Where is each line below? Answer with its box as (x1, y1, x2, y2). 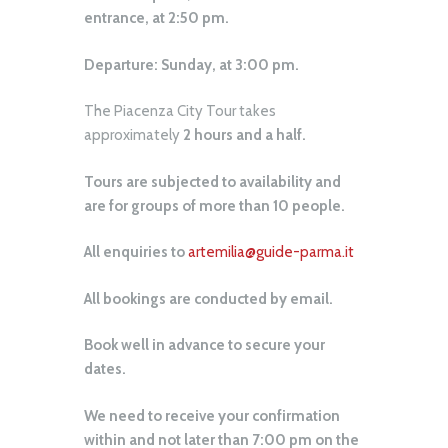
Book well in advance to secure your (84, 336, 325, 355)
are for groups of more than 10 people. (84, 196, 345, 215)
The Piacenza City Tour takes (84, 102, 276, 121)
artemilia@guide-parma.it (188, 243, 354, 262)
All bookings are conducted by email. (84, 289, 333, 308)
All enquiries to (84, 243, 188, 262)
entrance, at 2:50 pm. (84, 9, 229, 28)
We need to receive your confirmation (84, 406, 340, 425)
